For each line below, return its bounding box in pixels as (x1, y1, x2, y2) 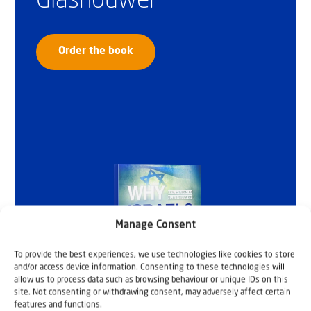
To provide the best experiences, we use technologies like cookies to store (14, 251, 295, 259)
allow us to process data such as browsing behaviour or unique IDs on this (14, 276, 288, 284)
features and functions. (14, 301, 102, 309)
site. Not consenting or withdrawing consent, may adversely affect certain (14, 288, 291, 296)
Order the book (58, 47, 133, 58)
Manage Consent (115, 220, 196, 230)
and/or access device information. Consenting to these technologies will (14, 263, 285, 271)
